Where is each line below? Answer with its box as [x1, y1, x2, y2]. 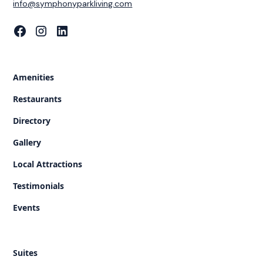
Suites [13, 247, 38, 258]
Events [13, 201, 41, 213]
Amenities [13, 71, 55, 83]
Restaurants [13, 93, 62, 104]
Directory [13, 114, 51, 126]
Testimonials [13, 180, 65, 191]
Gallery [13, 136, 42, 148]
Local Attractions [13, 158, 83, 170]
